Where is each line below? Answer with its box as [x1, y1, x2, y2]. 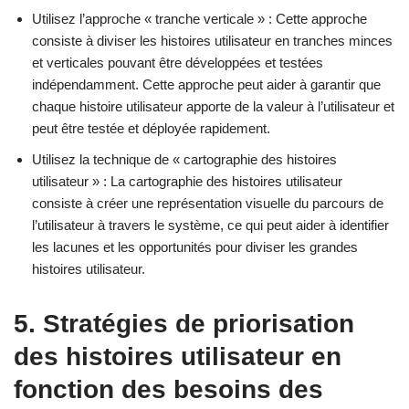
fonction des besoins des [14, 374, 323, 404]
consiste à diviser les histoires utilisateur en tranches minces [32, 32, 393, 48]
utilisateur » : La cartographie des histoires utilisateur [32, 173, 342, 189]
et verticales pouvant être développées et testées [32, 54, 323, 70]
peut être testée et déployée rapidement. [32, 120, 270, 136]
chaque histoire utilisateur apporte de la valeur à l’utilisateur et [32, 98, 394, 114]
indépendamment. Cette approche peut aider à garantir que [32, 76, 381, 92]
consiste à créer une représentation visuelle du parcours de [32, 194, 383, 211]
